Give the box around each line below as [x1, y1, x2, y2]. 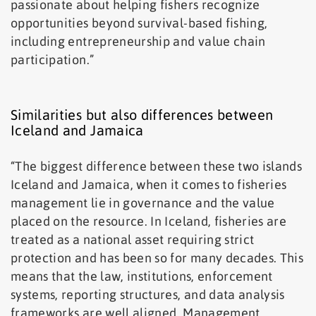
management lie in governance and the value [11, 195, 275, 211]
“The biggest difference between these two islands [11, 159, 303, 174]
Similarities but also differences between [11, 107, 274, 123]
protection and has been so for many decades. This [11, 250, 304, 266]
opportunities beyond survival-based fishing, [11, 16, 268, 31]
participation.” [11, 52, 95, 68]
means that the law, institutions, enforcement [11, 269, 273, 284]
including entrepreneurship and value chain [11, 34, 266, 49]
